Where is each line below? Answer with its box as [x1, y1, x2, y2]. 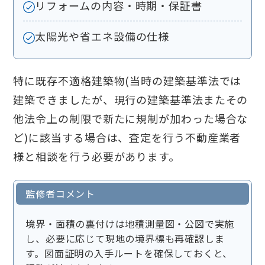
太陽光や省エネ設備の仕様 [35, 28, 170, 44]
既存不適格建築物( [35, 73, 130, 89]
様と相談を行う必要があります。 [13, 148, 180, 164]
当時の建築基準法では [130, 73, 242, 89]
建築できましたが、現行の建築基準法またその [13, 92, 248, 108]
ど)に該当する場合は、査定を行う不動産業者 [13, 130, 241, 146]
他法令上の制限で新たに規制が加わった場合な [13, 111, 248, 127]
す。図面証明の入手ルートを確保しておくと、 [25, 246, 233, 261]
